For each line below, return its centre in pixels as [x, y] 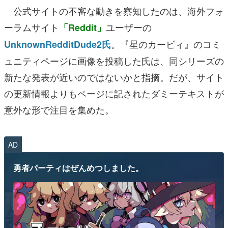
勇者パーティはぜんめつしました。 [78, 167]
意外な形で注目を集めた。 [59, 109]
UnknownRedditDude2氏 [58, 44]
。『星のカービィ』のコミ [166, 44]
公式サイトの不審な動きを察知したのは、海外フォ [114, 10]
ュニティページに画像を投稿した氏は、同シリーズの [114, 60]
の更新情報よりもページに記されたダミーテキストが [114, 93]
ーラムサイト [32, 27]
